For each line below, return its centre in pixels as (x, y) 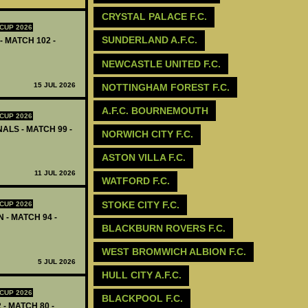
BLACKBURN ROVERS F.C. (163, 228)
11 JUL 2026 (55, 173)
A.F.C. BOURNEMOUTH (155, 110)
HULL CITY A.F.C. (141, 275)
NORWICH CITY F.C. (147, 134)
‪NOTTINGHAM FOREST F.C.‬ (165, 87)
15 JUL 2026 (55, 85)
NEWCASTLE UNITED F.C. (161, 64)
